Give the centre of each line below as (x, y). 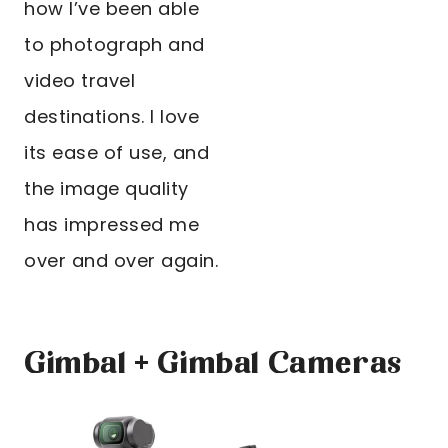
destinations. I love (111, 117)
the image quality (106, 189)
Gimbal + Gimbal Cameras (213, 365)
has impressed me (111, 225)
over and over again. (121, 261)
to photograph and (114, 45)
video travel (79, 81)
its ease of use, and (116, 153)
